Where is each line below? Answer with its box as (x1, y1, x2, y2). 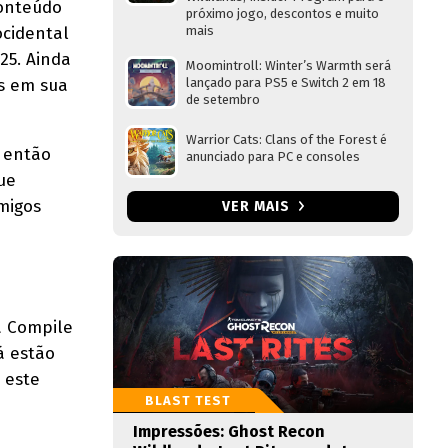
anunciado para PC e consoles (186, 149, 360, 164)
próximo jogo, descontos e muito (186, 6, 379, 21)
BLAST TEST (145, 393, 231, 408)
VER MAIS (221, 198, 294, 215)
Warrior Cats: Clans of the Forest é (186, 132, 387, 147)
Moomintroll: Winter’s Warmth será (186, 58, 391, 73)
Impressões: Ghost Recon (133, 422, 325, 441)
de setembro (186, 92, 260, 107)
